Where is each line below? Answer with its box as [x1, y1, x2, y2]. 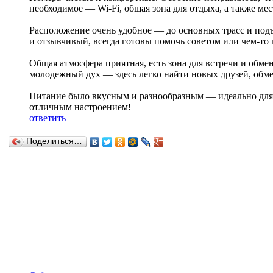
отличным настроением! [29, 102, 131, 113]
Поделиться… [26, 136, 82, 146]
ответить [29, 113, 66, 124]
